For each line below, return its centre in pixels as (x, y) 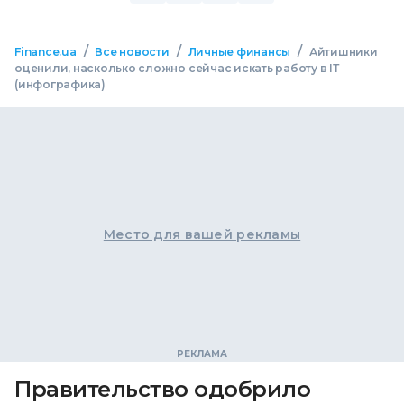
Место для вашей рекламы (202, 235)
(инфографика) (60, 84)
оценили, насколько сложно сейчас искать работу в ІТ (177, 68)
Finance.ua (46, 51)
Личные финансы (239, 51)
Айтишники (343, 51)
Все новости (132, 51)
